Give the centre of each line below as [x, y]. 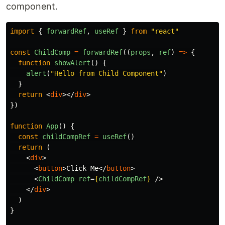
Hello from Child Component [106, 73]
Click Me [82, 168]
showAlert [72, 63]
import [22, 31]
